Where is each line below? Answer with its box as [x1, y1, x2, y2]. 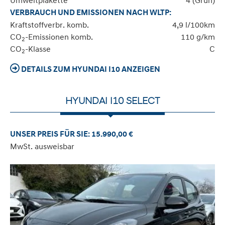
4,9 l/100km [172, 20, 215, 30]
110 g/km [181, 32, 215, 42]
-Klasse [25, 44, 51, 54]
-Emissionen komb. [25, 32, 93, 42]
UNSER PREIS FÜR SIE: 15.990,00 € [10, 129, 133, 140]
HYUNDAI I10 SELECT [65, 95, 160, 106]
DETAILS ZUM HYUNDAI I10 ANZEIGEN [20, 64, 160, 75]
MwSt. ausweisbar [10, 141, 74, 152]
